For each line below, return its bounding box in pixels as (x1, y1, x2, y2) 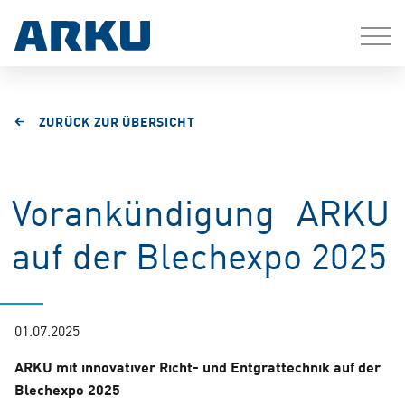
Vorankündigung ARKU (12, 184, 390, 236)
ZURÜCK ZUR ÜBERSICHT (38, 111, 195, 130)
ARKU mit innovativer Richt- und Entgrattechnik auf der (14, 355, 381, 377)
